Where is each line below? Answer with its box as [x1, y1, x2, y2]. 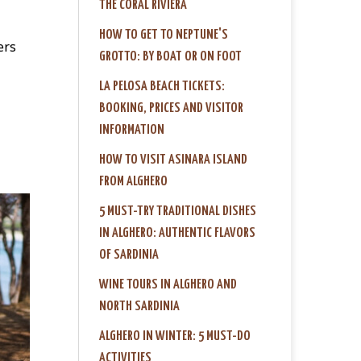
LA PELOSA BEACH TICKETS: [99, 79, 225, 93]
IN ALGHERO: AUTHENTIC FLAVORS [99, 226, 255, 240]
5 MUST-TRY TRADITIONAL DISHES [99, 204, 256, 218]
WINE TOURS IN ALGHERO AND [99, 277, 237, 292]
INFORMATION [99, 122, 164, 137]
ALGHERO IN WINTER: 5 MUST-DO [99, 329, 251, 343]
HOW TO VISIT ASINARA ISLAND [99, 152, 247, 167]
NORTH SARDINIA [99, 299, 180, 313]
